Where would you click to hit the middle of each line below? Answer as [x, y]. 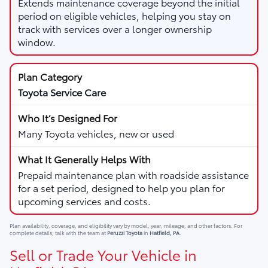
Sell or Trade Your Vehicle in [103, 254]
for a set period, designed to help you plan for [121, 187]
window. [37, 41]
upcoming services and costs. [84, 200]
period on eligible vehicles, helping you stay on [124, 15]
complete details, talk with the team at [58, 232]
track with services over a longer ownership [115, 28]
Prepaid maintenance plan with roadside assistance [133, 174]
